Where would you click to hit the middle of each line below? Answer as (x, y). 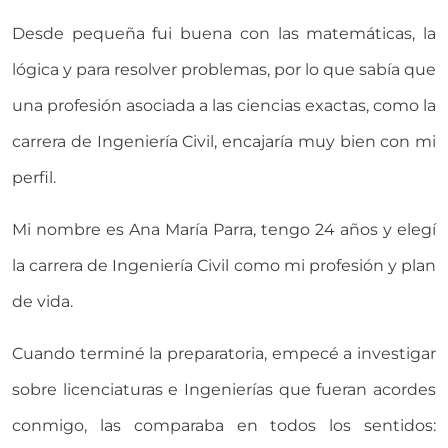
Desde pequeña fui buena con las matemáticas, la (224, 33)
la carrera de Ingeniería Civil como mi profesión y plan (224, 265)
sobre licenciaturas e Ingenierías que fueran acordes (224, 389)
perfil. (34, 177)
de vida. (42, 301)
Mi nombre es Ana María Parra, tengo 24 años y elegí (224, 229)
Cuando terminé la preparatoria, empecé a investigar (224, 353)
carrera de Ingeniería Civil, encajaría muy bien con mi (224, 141)
